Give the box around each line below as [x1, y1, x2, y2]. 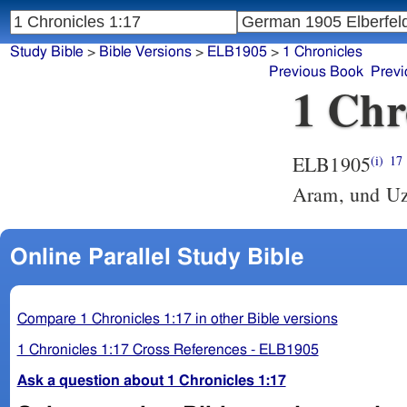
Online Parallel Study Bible [9, 245, 304, 269]
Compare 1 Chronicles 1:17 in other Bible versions [16, 311, 338, 326]
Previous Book [269, 65, 363, 80]
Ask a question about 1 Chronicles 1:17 [16, 372, 286, 388]
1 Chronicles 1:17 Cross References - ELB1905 [16, 342, 319, 357]
